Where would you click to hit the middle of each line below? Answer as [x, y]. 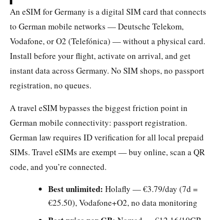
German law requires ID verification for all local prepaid [107, 137]
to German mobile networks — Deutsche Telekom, [97, 26]
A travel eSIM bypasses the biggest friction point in [99, 108]
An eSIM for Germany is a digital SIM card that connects [108, 11]
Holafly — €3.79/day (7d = [151, 189]
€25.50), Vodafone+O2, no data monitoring [123, 202]
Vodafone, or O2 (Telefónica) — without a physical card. [108, 41]
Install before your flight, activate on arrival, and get [100, 55]
